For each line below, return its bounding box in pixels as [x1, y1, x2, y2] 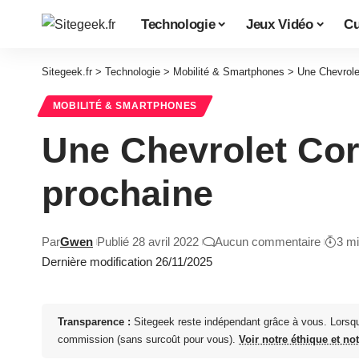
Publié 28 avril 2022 [97, 235, 199, 249]
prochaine [42, 173, 213, 215]
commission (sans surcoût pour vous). [58, 333, 239, 346]
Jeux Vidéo [245, 16, 313, 32]
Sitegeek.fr [42, 66, 92, 78]
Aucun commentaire [215, 235, 321, 249]
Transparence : [58, 316, 131, 329]
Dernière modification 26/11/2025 [42, 255, 212, 269]
